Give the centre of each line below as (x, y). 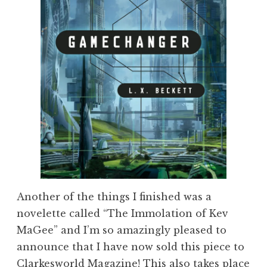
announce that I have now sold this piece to (131, 246)
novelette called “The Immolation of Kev (122, 213)
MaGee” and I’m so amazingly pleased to (122, 230)
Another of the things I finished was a (114, 196)
